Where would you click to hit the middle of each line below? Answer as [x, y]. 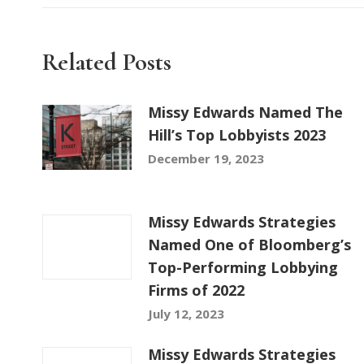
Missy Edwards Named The [245, 112]
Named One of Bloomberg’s [249, 245]
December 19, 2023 [206, 158]
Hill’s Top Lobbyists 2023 [237, 135]
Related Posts [107, 62]
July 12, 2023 [186, 314]
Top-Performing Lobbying [243, 267]
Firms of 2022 [196, 290]
